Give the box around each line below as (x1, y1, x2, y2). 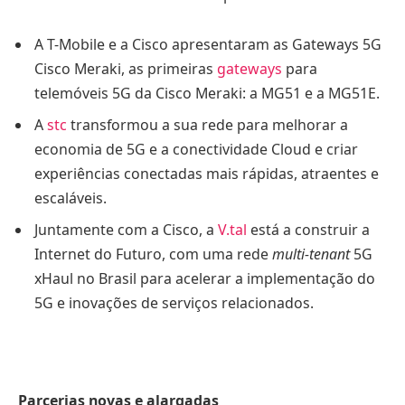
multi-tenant (272, 244, 350, 265)
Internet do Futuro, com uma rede (34, 244, 272, 265)
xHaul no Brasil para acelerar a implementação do (34, 268, 375, 289)
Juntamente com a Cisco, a (34, 220, 218, 240)
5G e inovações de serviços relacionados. (34, 293, 314, 314)
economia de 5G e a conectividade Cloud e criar (34, 139, 358, 160)
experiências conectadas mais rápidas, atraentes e (34, 164, 379, 184)
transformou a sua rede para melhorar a (67, 115, 348, 136)
